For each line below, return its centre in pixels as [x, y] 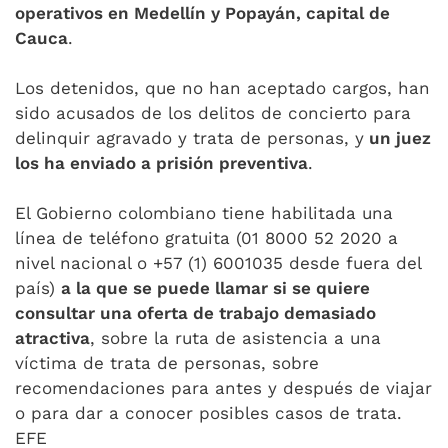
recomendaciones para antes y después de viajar [223, 388]
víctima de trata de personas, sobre [167, 363]
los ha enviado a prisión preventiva [161, 163]
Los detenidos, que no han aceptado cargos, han [222, 88]
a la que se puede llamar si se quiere [215, 288]
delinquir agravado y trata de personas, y [189, 138]
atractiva [52, 338]
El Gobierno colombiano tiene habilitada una [204, 213]
